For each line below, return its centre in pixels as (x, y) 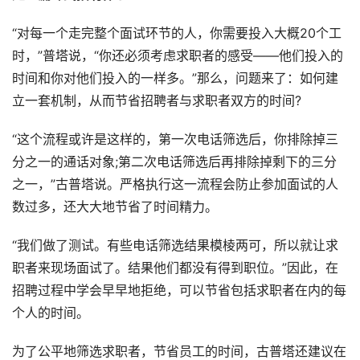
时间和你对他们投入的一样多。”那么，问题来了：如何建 (175, 79)
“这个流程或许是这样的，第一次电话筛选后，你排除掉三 (175, 140)
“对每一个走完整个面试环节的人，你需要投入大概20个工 (177, 34)
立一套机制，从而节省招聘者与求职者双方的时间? (157, 101)
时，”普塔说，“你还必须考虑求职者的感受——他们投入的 (178, 56)
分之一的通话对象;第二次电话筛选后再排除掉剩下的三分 (174, 162)
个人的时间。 (51, 313)
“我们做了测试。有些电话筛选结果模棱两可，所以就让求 (175, 246)
